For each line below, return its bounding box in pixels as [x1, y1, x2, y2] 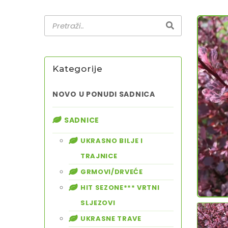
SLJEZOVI [80, 198, 116, 208]
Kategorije [52, 64, 103, 74]
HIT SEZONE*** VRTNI [80, 183, 160, 192]
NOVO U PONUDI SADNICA [52, 89, 155, 99]
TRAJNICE [80, 151, 118, 161]
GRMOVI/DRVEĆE [80, 167, 143, 177]
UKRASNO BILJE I [80, 136, 143, 146]
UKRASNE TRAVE [80, 214, 141, 223]
